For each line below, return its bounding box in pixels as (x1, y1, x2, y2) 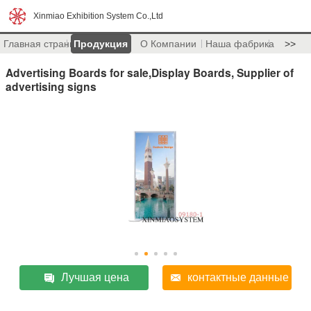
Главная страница (3, 38, 86, 49)
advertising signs (6, 78, 96, 94)
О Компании (140, 38, 196, 49)
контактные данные (187, 271, 289, 283)
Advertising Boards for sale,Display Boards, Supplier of (6, 64, 294, 81)
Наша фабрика (205, 38, 274, 49)
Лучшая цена (61, 271, 130, 283)
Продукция (74, 38, 128, 49)
